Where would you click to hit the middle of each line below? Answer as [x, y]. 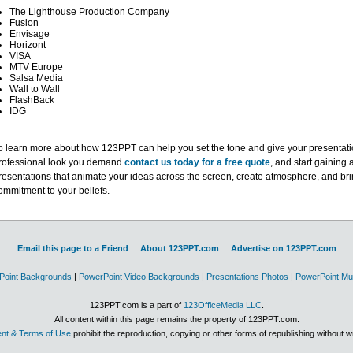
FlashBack [32, 100]
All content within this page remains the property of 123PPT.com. [176, 319]
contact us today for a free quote [197, 162]
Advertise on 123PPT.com [283, 248]
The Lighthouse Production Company [89, 12]
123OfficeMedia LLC [222, 305]
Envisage [29, 34]
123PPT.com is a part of [136, 305]
